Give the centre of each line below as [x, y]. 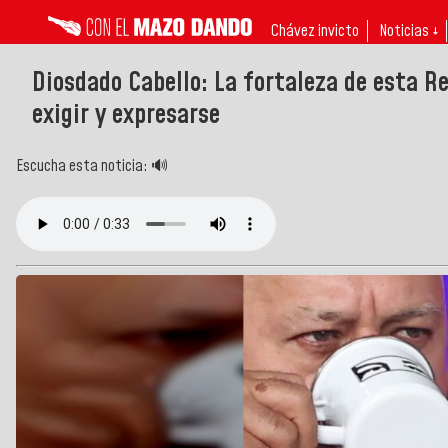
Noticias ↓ [408, 31]
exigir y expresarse [126, 114]
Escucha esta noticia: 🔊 [92, 165]
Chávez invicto [315, 31]
